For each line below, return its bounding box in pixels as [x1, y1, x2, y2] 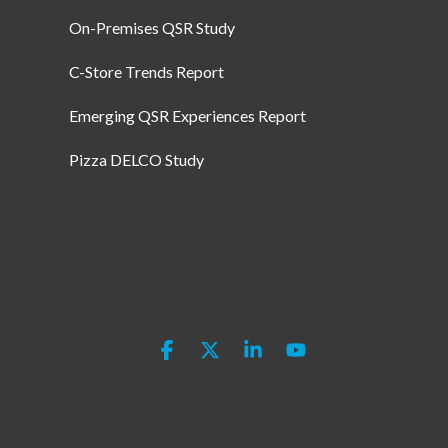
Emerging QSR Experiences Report [68, 106, 306, 125]
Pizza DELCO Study [68, 150, 204, 169]
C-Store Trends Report [68, 62, 224, 81]
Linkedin [266, 339, 332, 361]
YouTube [306, 339, 377, 361]
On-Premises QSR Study [68, 18, 235, 37]
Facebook [180, 339, 258, 361]
